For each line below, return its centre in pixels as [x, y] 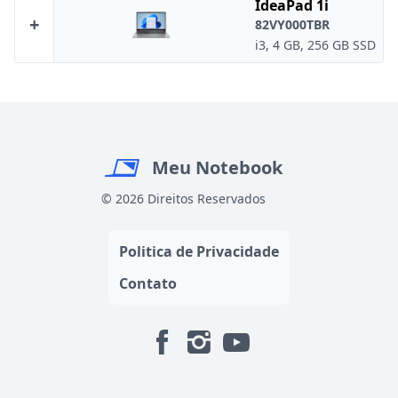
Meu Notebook [215, 167]
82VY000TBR [292, 24]
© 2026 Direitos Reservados [183, 199]
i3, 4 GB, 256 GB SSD [315, 45]
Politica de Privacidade [199, 251]
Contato [148, 283]
